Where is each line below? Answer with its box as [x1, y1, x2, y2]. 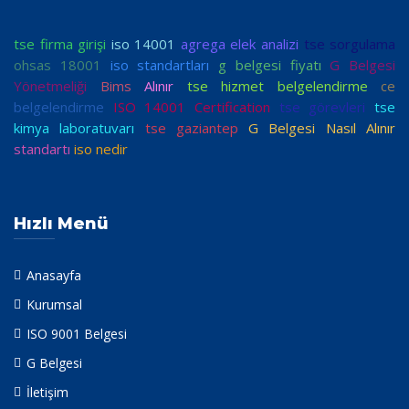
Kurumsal [26, 296, 82, 313]
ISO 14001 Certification [112, 98, 271, 116]
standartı [14, 140, 70, 158]
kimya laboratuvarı [14, 119, 135, 137]
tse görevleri [278, 98, 366, 116]
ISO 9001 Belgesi [26, 325, 127, 342]
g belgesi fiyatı [218, 56, 321, 74]
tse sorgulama [303, 35, 396, 53]
